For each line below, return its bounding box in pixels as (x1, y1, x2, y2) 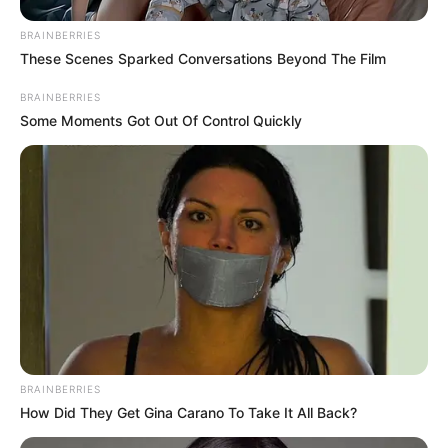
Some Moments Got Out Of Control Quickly (20, 112, 302, 130)
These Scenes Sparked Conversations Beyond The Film (20, 50, 386, 68)
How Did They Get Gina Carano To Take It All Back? (20, 403, 357, 421)
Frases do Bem (20, 430, 126, 444)
